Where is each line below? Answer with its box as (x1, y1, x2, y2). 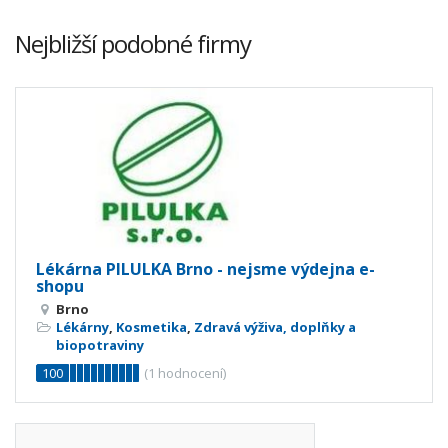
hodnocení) (155, 363, 226, 382)
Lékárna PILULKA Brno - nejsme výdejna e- (36, 257, 375, 280)
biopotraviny (56, 335, 144, 354)
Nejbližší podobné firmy (15, 27, 251, 60)
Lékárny (56, 317, 109, 336)
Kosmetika (116, 317, 187, 336)
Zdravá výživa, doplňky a (194, 317, 356, 336)
